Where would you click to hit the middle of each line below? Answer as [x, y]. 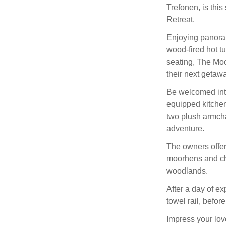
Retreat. [180, 20]
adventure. [185, 129]
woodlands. [187, 171]
